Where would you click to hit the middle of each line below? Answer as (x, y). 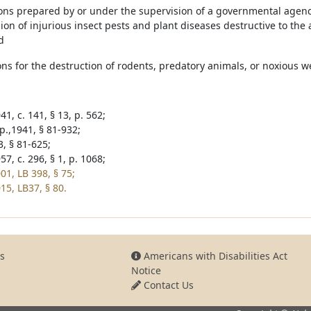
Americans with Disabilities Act (214, 256)
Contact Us (167, 285)
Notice (146, 270)
